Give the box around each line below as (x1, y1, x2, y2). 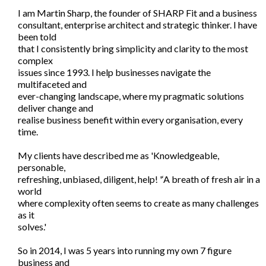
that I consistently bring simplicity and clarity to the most (18, 43, 248, 54)
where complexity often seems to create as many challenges (18, 197, 259, 208)
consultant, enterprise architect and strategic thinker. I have (18, 19, 257, 30)
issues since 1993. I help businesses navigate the (18, 66, 211, 78)
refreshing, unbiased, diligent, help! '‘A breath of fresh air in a (18, 173, 260, 185)
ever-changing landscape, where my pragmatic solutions (18, 90, 244, 102)
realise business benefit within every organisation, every (18, 114, 243, 125)
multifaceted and (18, 78, 87, 90)
